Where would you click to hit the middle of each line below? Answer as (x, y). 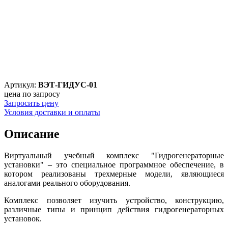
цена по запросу (32, 94)
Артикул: (21, 84)
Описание (32, 134)
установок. (23, 218)
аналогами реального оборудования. (67, 183)
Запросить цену (31, 103)
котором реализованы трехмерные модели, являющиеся (114, 174)
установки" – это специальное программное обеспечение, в (114, 164)
